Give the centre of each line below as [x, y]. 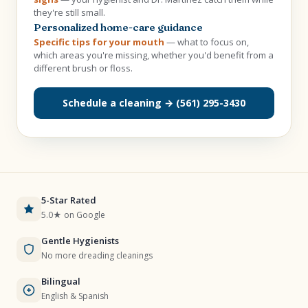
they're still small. [69, 12]
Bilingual [61, 281]
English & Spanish [75, 296]
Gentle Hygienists [80, 241]
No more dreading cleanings [97, 255]
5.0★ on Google [73, 215]
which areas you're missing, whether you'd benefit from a [154, 55]
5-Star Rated [69, 200]
